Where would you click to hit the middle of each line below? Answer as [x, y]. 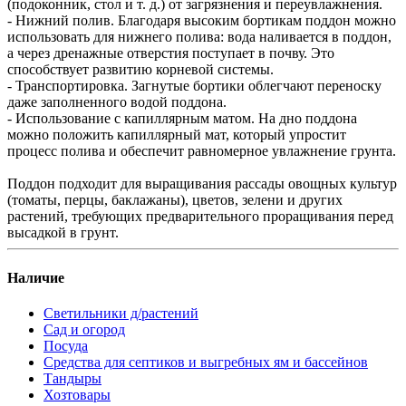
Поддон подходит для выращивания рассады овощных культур [202, 184]
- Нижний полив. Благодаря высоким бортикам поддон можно [202, 21]
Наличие [36, 277]
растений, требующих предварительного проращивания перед [200, 217]
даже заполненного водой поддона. [117, 102]
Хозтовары [77, 394]
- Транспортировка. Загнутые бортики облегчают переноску [194, 86]
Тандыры [72, 378]
